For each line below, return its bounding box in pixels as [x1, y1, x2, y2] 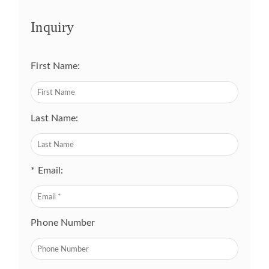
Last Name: [31, 113, 79, 124]
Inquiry [31, 19, 74, 35]
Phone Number [31, 218, 95, 228]
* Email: [31, 166, 64, 176]
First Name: [31, 61, 80, 71]
